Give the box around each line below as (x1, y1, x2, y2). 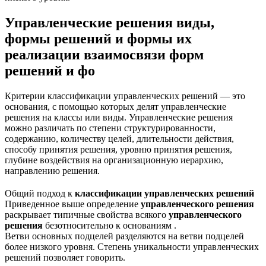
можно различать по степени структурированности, (5, 122, 216, 133)
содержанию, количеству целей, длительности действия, (5, 133, 234, 144)
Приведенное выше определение (5, 198, 141, 209)
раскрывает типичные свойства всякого (5, 209, 169, 220)
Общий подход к (5, 188, 75, 198)
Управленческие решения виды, (5, 14, 214, 30)
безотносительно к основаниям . (43, 220, 176, 230)
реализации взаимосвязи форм (5, 46, 204, 62)
